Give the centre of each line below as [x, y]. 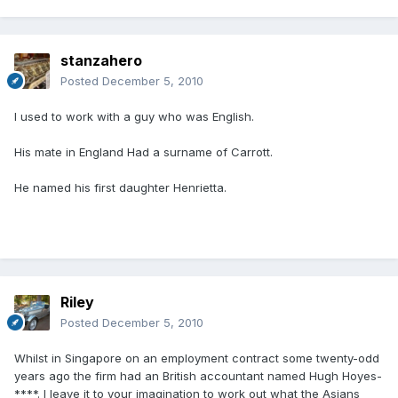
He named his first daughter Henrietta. [120, 188]
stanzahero [101, 61]
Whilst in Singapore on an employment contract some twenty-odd [197, 358]
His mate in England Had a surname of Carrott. [143, 152]
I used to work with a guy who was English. [134, 117]
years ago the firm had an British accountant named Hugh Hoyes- [198, 376]
